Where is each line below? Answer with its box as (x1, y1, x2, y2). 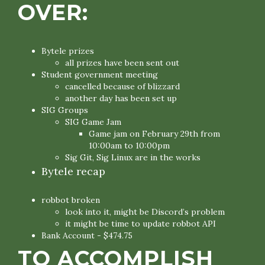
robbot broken (41, 195, 100, 205)
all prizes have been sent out (65, 57, 179, 68)
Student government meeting (41, 69, 158, 80)
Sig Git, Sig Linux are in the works (65, 152, 201, 163)
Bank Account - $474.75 (41, 230, 132, 241)
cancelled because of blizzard (65, 81, 180, 92)
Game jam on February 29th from (89, 128, 220, 139)
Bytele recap (41, 164, 105, 178)
